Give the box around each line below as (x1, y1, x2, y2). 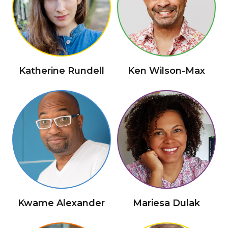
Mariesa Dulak (132, 197, 200, 209)
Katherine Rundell (18, 65, 104, 76)
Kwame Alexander (18, 197, 105, 209)
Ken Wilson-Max (127, 65, 205, 76)
